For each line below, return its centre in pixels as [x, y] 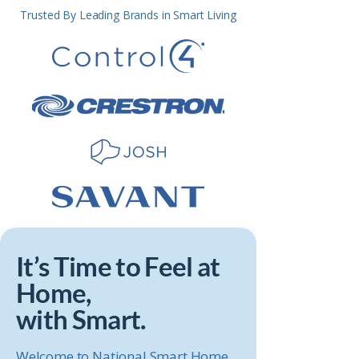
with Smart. [81, 319]
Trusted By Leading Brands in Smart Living [128, 15]
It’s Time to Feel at [118, 266]
